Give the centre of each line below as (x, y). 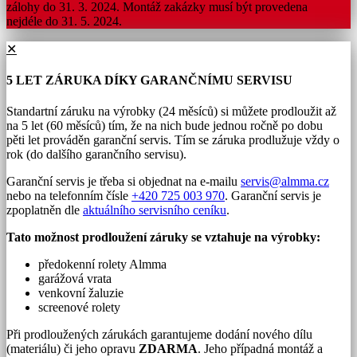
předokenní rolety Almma (102, 265)
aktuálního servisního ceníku (155, 210)
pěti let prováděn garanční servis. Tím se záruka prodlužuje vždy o (173, 140)
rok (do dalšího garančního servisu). (96, 155)
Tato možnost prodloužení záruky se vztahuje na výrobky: (163, 237)
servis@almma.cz (285, 182)
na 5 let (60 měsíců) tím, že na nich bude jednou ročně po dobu (165, 126)
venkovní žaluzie (81, 293)
